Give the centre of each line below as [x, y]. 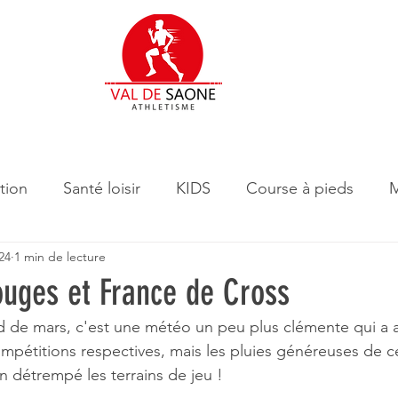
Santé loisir [102, 188]
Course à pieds [300, 188]
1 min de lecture [60, 256]
